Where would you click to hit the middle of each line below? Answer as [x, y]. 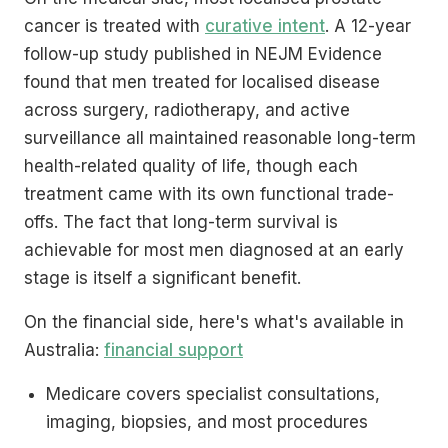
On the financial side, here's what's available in [214, 321]
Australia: [64, 349]
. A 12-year [368, 25]
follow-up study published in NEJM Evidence [203, 53]
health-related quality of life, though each [191, 165]
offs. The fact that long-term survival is [181, 221]
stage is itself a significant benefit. [162, 277]
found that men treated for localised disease [202, 81]
